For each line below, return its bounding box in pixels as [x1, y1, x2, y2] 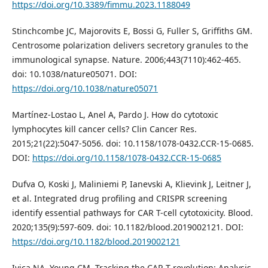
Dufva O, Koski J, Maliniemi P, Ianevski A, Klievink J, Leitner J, [11, 178, 251, 190]
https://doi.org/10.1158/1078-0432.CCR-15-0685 [32, 151, 221, 163]
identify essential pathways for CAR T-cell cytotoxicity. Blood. [11, 206, 253, 218]
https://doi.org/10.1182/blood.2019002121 [11, 235, 180, 247]
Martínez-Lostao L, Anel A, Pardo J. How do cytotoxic [11, 108, 218, 120]
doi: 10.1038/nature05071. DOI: [11, 68, 137, 80]
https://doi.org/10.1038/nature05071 [11, 82, 158, 94]
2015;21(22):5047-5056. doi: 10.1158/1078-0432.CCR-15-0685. [11, 137, 254, 149]
